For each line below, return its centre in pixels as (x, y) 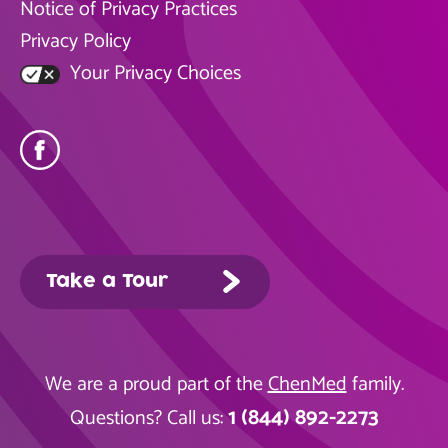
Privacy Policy (75, 41)
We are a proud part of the (156, 384)
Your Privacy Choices (153, 73)
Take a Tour (107, 281)
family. (375, 384)
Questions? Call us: (148, 418)
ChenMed (307, 384)
